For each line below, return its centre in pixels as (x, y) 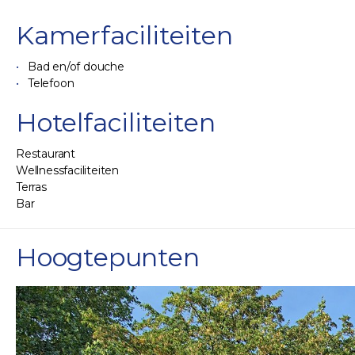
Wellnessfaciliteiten (67, 171)
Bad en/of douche (76, 67)
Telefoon (51, 84)
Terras (31, 187)
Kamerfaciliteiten (124, 36)
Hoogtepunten (108, 258)
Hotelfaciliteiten (116, 123)
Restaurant (46, 154)
